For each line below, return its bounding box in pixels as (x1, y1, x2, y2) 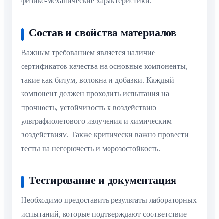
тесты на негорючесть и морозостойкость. (21, 144, 160, 153)
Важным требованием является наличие (21, 48, 155, 57)
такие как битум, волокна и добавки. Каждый (21, 76, 174, 85)
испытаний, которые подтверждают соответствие (21, 209, 187, 218)
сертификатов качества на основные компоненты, (21, 62, 188, 71)
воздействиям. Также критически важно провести (21, 131, 189, 139)
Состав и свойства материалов (29, 26, 176, 39)
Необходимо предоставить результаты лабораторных (21, 196, 197, 204)
